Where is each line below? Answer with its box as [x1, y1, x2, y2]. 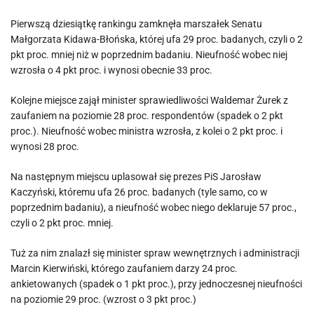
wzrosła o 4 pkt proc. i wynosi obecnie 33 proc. [11, 64, 212, 76]
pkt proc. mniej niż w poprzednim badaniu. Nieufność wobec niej [11, 49, 287, 60]
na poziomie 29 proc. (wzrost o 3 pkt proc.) [11, 294, 196, 305]
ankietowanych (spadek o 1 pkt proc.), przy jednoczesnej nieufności [11, 278, 302, 289]
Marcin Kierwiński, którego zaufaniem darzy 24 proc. [11, 263, 238, 274]
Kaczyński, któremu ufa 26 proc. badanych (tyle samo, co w [11, 186, 268, 198]
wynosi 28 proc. [11, 141, 79, 152]
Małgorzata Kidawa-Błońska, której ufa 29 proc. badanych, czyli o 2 [11, 34, 303, 45]
